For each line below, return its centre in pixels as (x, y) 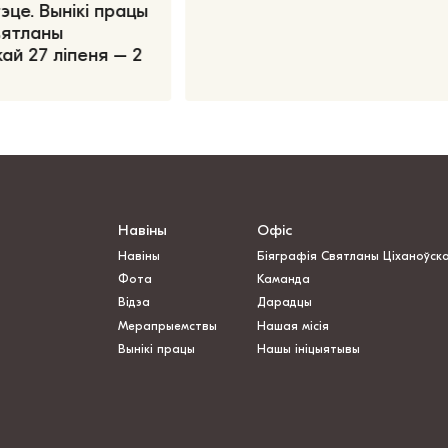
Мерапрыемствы (167, 325)
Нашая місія (294, 325)
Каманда (283, 278)
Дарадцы (284, 302)
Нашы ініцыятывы (308, 349)
